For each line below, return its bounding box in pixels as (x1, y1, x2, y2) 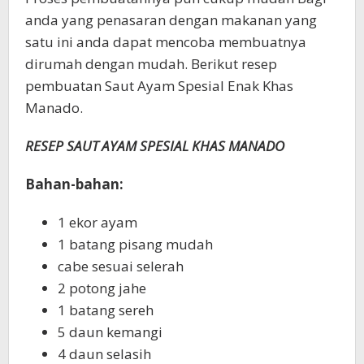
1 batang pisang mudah (58, 234, 213, 253)
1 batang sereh (58, 300, 154, 319)
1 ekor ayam (58, 212, 137, 232)
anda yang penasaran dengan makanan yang (25, 10, 317, 29)
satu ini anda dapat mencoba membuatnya (25, 32, 306, 51)
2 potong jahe (58, 278, 146, 297)
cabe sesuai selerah (58, 256, 184, 275)
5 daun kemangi (58, 322, 162, 341)
